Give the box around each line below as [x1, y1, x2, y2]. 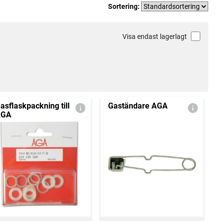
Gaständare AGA [108, 101, 168, 110]
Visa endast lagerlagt [122, 33, 187, 40]
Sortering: [108, 2, 141, 10]
